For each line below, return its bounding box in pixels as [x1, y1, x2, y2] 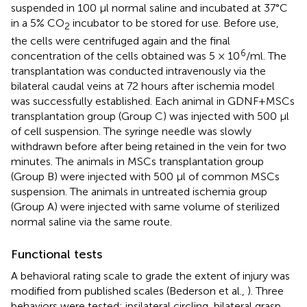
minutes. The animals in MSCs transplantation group [11, 154, 264, 168]
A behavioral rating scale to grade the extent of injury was [11, 269, 290, 282]
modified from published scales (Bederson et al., [11, 284, 247, 297]
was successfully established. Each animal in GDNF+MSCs [11, 94, 295, 108]
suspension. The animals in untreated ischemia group [11, 184, 267, 198]
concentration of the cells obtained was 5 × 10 [11, 49, 240, 62]
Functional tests [11, 246, 102, 262]
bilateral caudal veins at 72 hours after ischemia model [11, 79, 275, 93]
